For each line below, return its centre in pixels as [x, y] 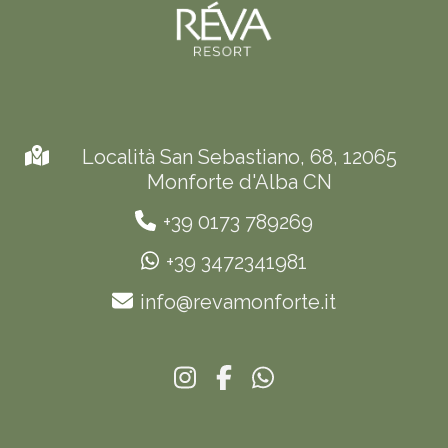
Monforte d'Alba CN [239, 182]
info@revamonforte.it [238, 302]
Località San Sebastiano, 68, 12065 [239, 157]
